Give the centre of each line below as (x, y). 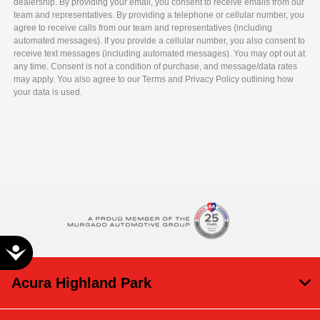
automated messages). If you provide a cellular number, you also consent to (160, 40)
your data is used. (48, 92)
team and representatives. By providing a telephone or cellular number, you (159, 15)
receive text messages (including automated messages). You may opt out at (160, 53)
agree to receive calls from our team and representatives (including (143, 27)
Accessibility (58, 251)
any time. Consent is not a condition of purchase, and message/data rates (156, 66)
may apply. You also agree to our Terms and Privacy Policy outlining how (154, 79)
